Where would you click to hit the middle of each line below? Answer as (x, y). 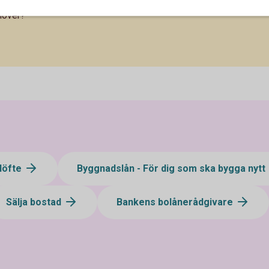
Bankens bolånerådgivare (176, 202)
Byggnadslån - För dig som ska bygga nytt (172, 168)
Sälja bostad (35, 202)
